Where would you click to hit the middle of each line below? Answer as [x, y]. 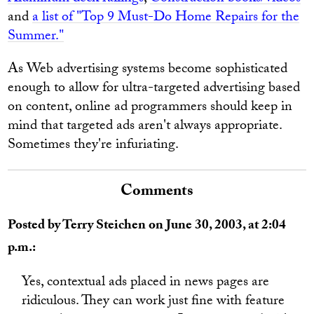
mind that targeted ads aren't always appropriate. [145, 127]
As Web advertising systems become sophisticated [148, 70]
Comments [157, 192]
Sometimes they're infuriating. [94, 146]
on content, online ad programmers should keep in [150, 108]
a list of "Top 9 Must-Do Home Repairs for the [166, 18]
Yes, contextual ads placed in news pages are [146, 283]
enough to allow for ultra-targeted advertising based [154, 89]
